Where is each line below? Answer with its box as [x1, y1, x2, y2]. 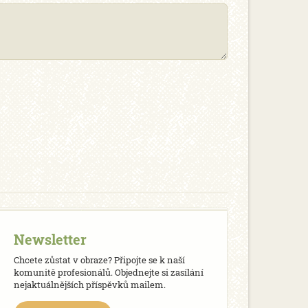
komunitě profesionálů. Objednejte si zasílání [13, 266, 203, 278]
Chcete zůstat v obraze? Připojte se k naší [13, 254, 185, 266]
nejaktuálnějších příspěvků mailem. [13, 278, 166, 291]
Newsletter [13, 230, 87, 248]
